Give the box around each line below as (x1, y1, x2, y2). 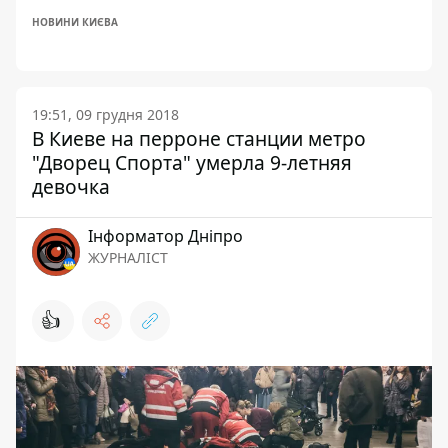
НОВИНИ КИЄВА (32, 15, 118, 29)
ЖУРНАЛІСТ (88, 248, 168, 267)
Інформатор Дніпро (88, 225, 243, 247)
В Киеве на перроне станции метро (32, 125, 366, 152)
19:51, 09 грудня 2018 (32, 105, 179, 124)
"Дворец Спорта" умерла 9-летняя (32, 149, 352, 176)
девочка (32, 173, 110, 200)
